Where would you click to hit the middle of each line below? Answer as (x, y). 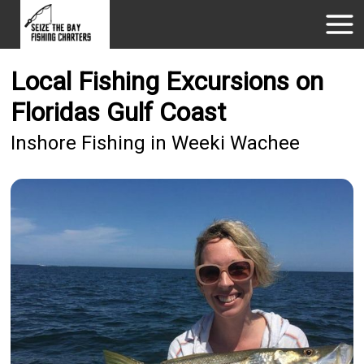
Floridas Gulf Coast (119, 113)
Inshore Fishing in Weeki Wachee (156, 143)
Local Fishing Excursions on (167, 82)
